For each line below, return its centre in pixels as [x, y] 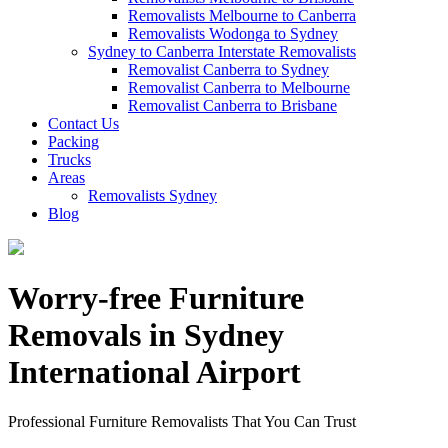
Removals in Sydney [146, 335]
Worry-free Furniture [156, 298]
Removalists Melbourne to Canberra [242, 15]
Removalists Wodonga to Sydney [233, 33]
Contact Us [83, 123]
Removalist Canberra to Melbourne [239, 87]
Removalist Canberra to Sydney [228, 69]
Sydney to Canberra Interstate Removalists [222, 51]
